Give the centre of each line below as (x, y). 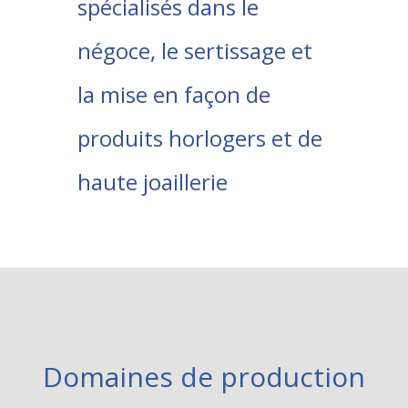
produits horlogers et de (200, 138)
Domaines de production (204, 377)
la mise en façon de (174, 94)
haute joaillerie (153, 182)
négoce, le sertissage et (195, 51)
